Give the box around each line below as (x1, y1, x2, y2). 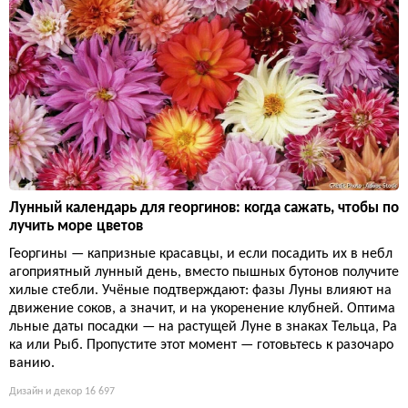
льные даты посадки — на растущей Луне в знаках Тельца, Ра (9, 319, 397, 334)
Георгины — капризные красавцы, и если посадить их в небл (9, 246, 393, 261)
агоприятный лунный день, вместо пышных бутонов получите (9, 264, 399, 280)
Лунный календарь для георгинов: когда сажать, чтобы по (9, 199, 399, 216)
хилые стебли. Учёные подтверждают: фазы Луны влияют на (9, 282, 392, 298)
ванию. (9, 355, 55, 371)
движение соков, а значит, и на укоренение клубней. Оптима (9, 301, 395, 316)
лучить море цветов (9, 218, 143, 234)
